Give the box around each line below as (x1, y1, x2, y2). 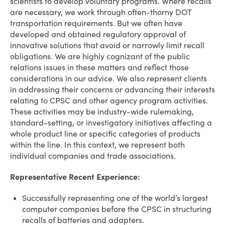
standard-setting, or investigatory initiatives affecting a (10, 118, 212, 128)
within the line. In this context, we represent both (10, 140, 185, 150)
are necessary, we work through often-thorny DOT (10, 7, 191, 17)
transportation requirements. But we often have (10, 18, 182, 28)
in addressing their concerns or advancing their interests (10, 84, 215, 94)
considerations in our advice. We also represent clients (10, 73, 207, 83)
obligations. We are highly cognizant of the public (10, 51, 190, 61)
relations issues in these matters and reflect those (10, 62, 189, 72)
